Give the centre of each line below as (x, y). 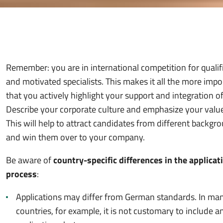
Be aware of (30, 160)
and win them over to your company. (75, 137)
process (21, 174)
